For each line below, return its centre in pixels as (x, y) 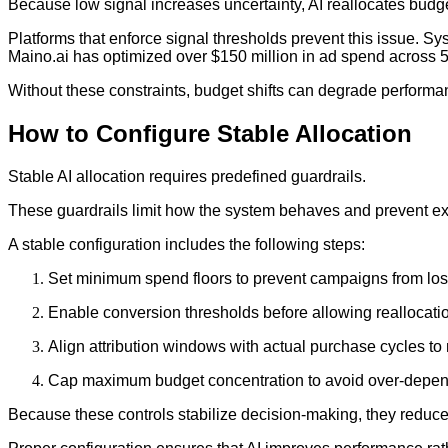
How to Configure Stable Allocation (210, 133)
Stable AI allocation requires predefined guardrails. (187, 176)
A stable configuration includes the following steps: (186, 244)
